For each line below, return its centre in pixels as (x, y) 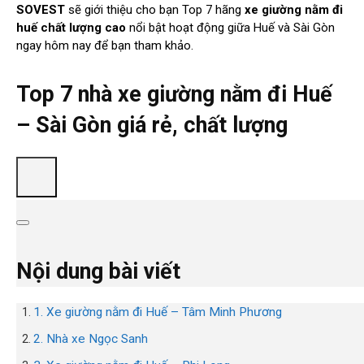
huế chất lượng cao (71, 28)
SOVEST (41, 10)
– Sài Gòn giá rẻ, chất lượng (152, 126)
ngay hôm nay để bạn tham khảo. (105, 46)
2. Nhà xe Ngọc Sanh (91, 339)
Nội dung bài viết (98, 272)
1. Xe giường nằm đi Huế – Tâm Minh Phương (158, 312)
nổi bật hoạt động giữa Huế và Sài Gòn (230, 28)
